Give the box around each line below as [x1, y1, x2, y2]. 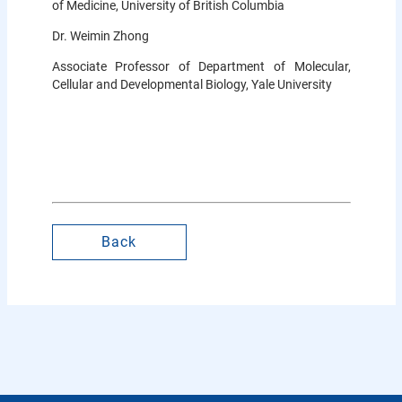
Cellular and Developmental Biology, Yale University [51, 76, 332, 92]
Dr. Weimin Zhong [51, 28, 152, 43]
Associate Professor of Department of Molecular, [51, 58, 351, 74]
